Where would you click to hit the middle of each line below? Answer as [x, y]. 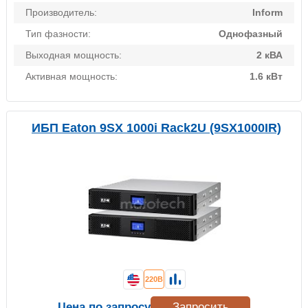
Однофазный [251, 34]
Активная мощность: [71, 77]
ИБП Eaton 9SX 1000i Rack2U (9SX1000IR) [156, 128]
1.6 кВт [266, 77]
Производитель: [61, 13]
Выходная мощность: [74, 55]
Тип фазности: [58, 34]
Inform [267, 13]
